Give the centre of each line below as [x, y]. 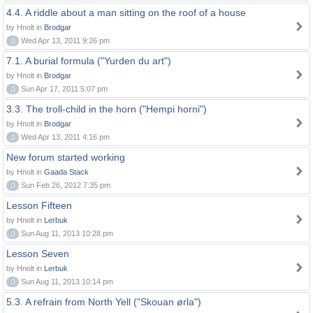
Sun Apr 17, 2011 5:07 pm [63, 89]
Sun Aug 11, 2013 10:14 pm [66, 282]
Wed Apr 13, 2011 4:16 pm [64, 137]
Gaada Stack [66, 172]
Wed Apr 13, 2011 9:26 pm [64, 41]
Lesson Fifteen [39, 205]
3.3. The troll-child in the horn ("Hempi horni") [107, 109]
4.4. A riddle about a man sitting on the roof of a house [126, 13]
